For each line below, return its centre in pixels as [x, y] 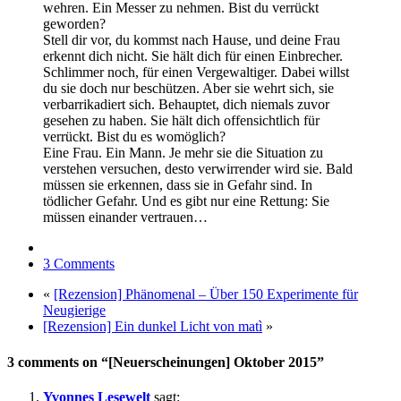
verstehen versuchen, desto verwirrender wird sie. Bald [198, 169]
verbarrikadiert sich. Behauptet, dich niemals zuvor [186, 105]
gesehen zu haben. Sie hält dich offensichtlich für [181, 121]
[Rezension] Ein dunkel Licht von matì [153, 327]
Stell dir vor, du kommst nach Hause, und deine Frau [192, 40]
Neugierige [74, 311]
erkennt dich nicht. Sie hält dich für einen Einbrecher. [193, 56]
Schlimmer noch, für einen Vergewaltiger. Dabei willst [196, 73]
